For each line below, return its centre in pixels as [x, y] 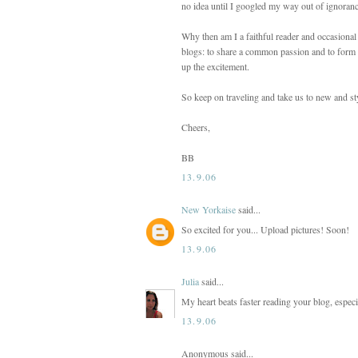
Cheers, [196, 127]
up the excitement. [215, 66]
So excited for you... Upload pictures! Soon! [265, 229]
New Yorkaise [209, 209]
